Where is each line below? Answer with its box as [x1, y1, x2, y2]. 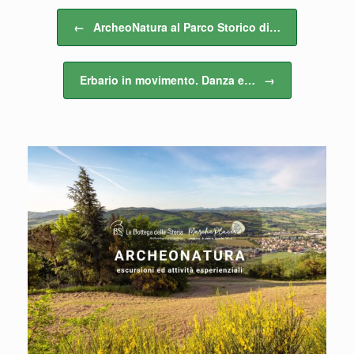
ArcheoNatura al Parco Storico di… [90, 19, 281, 35]
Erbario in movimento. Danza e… [79, 72, 258, 88]
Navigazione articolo [28, 9, 120, 24]
